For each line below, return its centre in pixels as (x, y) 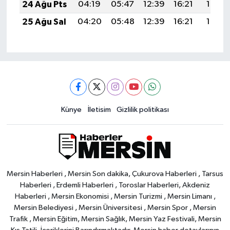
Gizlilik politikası (143, 109)
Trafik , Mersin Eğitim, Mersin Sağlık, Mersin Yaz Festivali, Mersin (115, 219)
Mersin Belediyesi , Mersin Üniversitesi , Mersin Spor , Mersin (115, 207)
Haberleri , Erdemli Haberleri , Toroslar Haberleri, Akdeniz (115, 185)
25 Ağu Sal (44, 22)
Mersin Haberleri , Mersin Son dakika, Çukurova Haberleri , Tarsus (115, 174)
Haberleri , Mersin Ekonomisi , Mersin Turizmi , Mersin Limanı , (115, 196)
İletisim (99, 109)
